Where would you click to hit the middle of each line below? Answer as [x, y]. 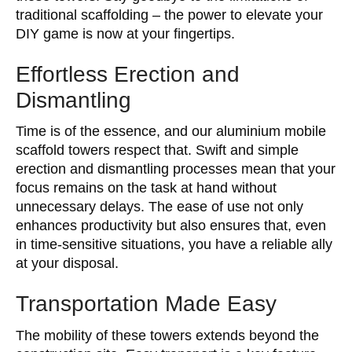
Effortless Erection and [128, 74]
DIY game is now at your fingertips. [125, 33]
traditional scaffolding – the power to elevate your [169, 15]
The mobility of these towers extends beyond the [167, 335]
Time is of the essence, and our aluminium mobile [171, 131]
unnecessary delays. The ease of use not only [159, 207]
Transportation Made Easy [146, 304]
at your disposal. [67, 263]
